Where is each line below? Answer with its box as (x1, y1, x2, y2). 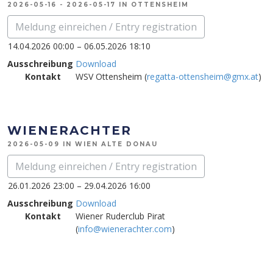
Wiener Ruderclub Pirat (76, 210, 165, 222)
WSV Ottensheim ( (76, 71, 147, 82)
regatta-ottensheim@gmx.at (147, 71, 258, 82)
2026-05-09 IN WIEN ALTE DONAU (7, 140, 158, 148)
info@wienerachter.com (78, 223, 172, 235)
